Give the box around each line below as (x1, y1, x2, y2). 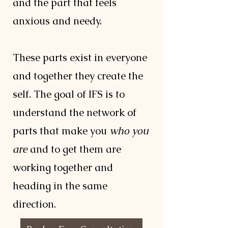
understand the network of (13, 106, 136, 119)
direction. (13, 197, 59, 211)
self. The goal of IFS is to (13, 88, 125, 101)
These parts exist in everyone (13, 51, 147, 64)
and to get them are (27, 142, 121, 156)
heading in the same (13, 179, 107, 192)
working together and (13, 161, 113, 174)
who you (109, 124, 149, 137)
